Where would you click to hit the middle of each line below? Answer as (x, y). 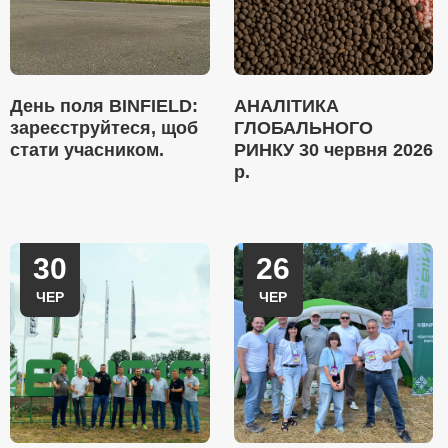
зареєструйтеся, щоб (104, 128)
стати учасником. (87, 150)
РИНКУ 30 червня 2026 (333, 150)
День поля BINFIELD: (104, 106)
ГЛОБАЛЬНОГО (303, 128)
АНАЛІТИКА (286, 106)
